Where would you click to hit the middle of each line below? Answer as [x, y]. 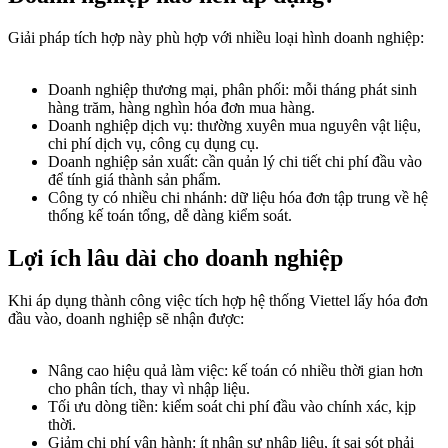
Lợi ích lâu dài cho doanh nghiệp [175, 257]
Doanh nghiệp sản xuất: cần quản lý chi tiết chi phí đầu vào [235, 162]
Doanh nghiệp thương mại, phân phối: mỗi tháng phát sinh [232, 90]
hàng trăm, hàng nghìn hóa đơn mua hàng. [181, 108]
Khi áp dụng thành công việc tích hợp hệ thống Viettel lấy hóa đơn [218, 300]
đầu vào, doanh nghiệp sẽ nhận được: [126, 318]
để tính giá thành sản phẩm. [134, 180]
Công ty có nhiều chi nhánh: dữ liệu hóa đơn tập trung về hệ [238, 198]
